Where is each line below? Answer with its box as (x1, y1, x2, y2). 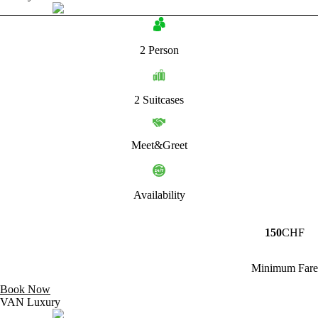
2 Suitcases (134, 93, 184, 106)
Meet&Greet (131, 138, 187, 151)
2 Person (139, 43, 179, 56)
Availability (133, 188, 185, 201)
